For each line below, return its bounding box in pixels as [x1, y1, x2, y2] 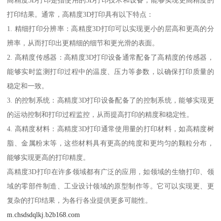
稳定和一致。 [7, 81, 49, 90]
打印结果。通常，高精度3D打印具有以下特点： [7, 10, 154, 18]
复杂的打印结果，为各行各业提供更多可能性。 [7, 196, 152, 204]
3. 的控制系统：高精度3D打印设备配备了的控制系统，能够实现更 [7, 96, 214, 104]
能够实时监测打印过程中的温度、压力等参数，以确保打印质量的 [7, 67, 214, 75]
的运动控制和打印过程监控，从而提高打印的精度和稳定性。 [7, 110, 194, 118]
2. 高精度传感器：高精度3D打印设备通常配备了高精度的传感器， [7, 53, 214, 61]
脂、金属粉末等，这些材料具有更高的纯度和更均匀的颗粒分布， [7, 139, 214, 147]
